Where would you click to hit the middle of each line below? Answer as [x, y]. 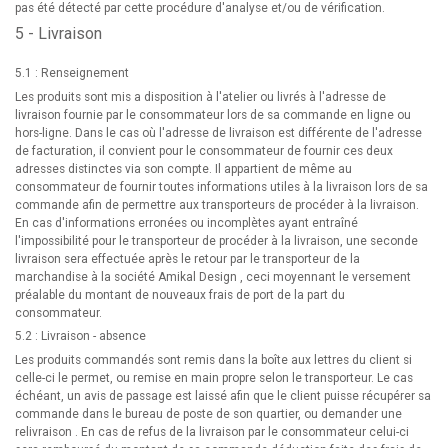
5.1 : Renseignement [72, 73]
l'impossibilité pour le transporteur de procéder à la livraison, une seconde [216, 241]
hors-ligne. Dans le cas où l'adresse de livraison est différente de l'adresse [218, 133]
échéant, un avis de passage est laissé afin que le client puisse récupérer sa [223, 396]
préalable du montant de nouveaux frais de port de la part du [180, 295]
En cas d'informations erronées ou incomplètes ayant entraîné [186, 223]
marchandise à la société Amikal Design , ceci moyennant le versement [213, 277]
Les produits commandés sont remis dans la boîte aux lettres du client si [213, 360]
